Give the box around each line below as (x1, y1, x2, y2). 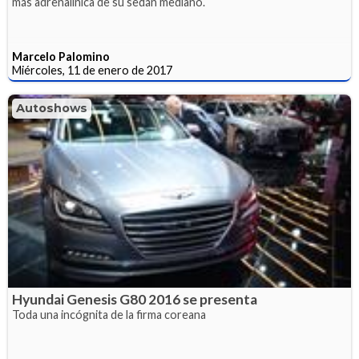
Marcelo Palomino (12, 50, 110, 64)
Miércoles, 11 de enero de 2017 (12, 63, 172, 78)
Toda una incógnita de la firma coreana (12, 307, 206, 321)
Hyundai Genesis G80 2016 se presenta (12, 290, 257, 308)
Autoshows (16, 101, 87, 116)
